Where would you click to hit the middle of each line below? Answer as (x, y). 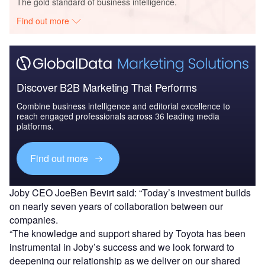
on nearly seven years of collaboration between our (116, 206)
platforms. (35, 126)
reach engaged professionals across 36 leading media (118, 116)
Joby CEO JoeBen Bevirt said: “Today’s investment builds (130, 192)
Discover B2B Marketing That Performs (107, 87)
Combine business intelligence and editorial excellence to (123, 106)
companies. (35, 219)
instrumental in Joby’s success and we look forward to (122, 247)
